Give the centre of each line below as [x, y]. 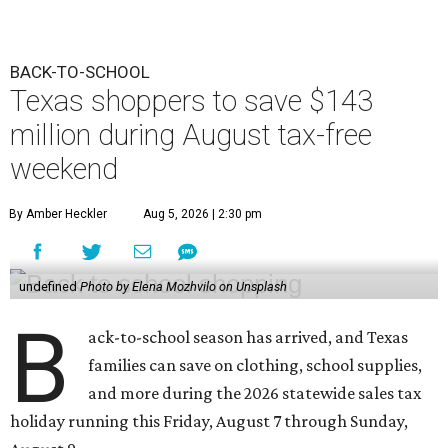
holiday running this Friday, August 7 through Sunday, [209, 421]
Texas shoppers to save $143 [191, 101]
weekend [64, 169]
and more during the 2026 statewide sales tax [255, 393]
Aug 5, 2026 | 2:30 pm [202, 214]
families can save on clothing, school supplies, [255, 365]
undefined [49, 287]
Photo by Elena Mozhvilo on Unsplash [183, 287]
